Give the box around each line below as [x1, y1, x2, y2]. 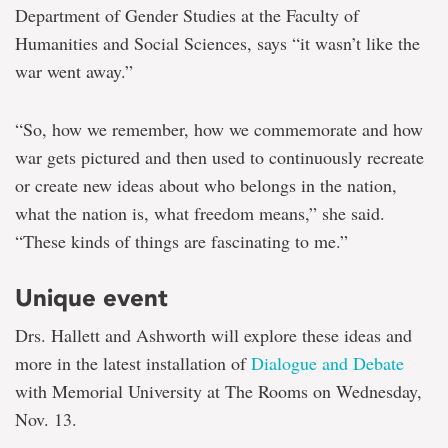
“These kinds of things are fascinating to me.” [15, 229, 348, 254]
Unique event [15, 283, 168, 313]
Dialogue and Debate [251, 351, 404, 376]
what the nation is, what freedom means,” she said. [15, 201, 385, 226]
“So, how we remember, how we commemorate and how [15, 117, 423, 142]
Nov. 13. [15, 407, 77, 432]
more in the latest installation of [15, 351, 251, 376]
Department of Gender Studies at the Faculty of [15, 3, 359, 28]
